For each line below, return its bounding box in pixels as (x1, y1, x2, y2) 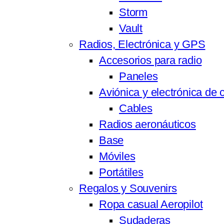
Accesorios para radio (99, 54, 202, 67)
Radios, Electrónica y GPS (79, 38, 205, 51)
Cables (119, 102, 152, 115)
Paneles (119, 70, 158, 83)
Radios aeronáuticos (99, 118, 196, 131)
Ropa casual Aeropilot (99, 198, 203, 211)
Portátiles (99, 166, 143, 179)
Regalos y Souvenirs (79, 182, 177, 195)
